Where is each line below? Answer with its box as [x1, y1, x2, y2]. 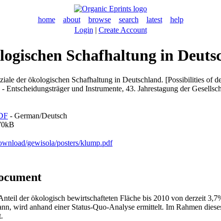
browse [88, 15, 111, 24]
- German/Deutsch [8, 111, 67, 120]
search [118, 15, 139, 24]
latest [146, 15, 162, 24]
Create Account [98, 26, 147, 34]
